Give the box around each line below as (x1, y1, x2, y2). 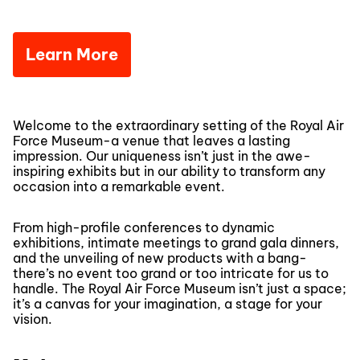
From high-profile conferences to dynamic (13, 219, 275, 235)
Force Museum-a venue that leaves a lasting (13, 132, 290, 149)
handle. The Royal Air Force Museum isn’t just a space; (13, 280, 346, 297)
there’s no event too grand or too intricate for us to (13, 264, 329, 281)
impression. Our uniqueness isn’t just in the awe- (13, 147, 311, 164)
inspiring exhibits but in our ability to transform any (13, 162, 325, 179)
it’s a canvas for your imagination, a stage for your (13, 295, 322, 312)
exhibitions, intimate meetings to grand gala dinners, (13, 234, 339, 251)
